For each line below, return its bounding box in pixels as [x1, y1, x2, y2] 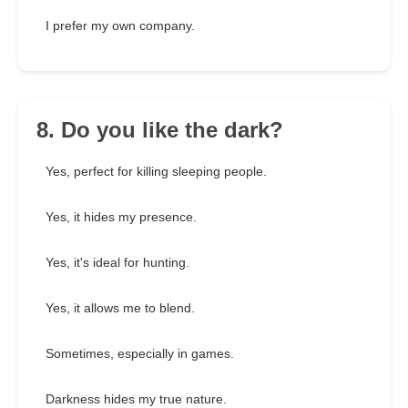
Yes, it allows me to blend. [46, 301, 195, 316]
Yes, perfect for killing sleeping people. [46, 164, 267, 179]
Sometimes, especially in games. [46, 346, 234, 362]
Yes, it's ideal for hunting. [46, 255, 189, 270]
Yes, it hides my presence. [46, 209, 197, 225]
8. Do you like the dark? [36, 117, 283, 143]
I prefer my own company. [46, 18, 195, 34]
